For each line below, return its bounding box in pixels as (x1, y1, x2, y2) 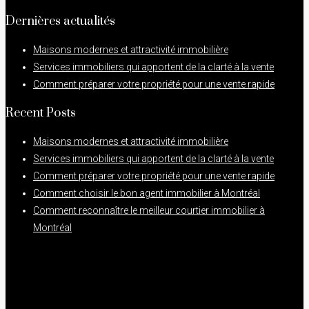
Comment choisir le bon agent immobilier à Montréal (33, 187, 260, 199)
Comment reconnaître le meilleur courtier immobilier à (33, 204, 265, 216)
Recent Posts (6, 105, 76, 121)
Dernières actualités (6, 13, 115, 29)
